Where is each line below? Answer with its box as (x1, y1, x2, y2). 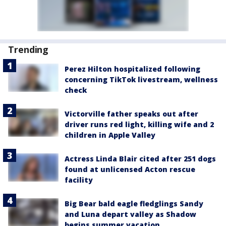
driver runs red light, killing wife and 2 (65, 120, 214, 130)
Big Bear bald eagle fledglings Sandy (65, 199, 203, 209)
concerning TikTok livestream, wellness (65, 75, 218, 85)
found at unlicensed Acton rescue (65, 164, 195, 175)
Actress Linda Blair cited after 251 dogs (65, 154, 216, 164)
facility (65, 175, 93, 185)
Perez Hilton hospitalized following (65, 64, 200, 74)
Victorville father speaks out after (65, 109, 198, 119)
